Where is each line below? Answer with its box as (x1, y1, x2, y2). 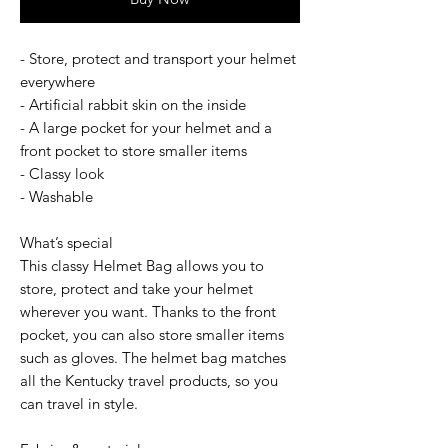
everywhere (20, 71, 95, 91)
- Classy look (20, 163, 104, 183)
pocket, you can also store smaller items (20, 324, 284, 344)
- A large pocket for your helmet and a (20, 117, 272, 137)
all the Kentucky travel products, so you (20, 370, 278, 390)
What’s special (20, 232, 113, 252)
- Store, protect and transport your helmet (20, 48, 296, 68)
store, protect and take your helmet (20, 278, 253, 298)
